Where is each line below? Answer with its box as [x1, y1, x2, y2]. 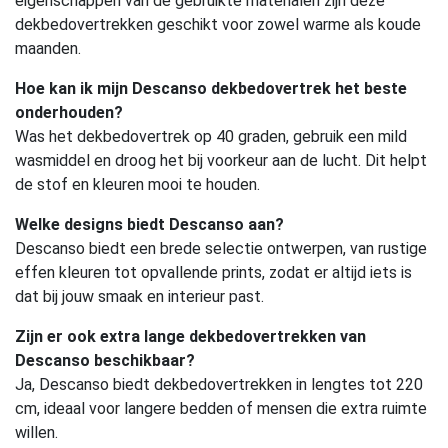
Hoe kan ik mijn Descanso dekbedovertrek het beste [15, 79, 407, 99]
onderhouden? [15, 103, 123, 123]
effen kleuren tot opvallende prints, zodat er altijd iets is [15, 263, 412, 283]
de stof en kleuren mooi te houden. [15, 175, 260, 195]
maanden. [15, 39, 81, 59]
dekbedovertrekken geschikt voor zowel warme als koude [15, 15, 421, 35]
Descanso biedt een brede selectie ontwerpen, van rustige [15, 239, 427, 259]
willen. [15, 423, 58, 443]
